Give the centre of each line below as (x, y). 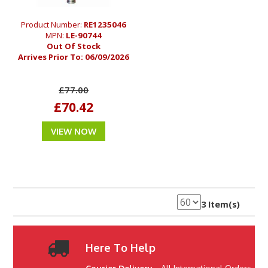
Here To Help (120, 247)
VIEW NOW (74, 131)
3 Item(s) (220, 204)
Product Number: (53, 24)
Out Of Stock (74, 46)
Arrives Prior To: (52, 57)
